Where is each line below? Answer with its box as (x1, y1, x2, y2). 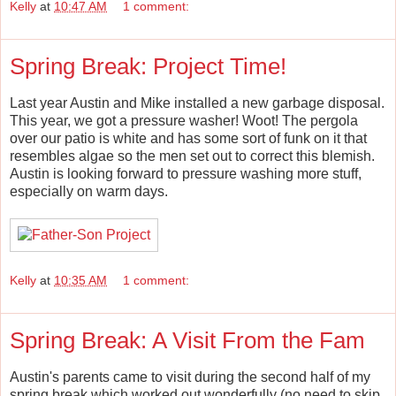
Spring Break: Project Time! (10, 52, 286, 80)
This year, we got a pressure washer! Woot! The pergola (10, 112, 358, 128)
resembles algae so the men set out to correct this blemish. (10, 148, 375, 164)
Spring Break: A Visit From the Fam (10, 327, 365, 354)
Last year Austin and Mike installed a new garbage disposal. (10, 95, 385, 110)
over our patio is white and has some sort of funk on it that (10, 130, 367, 146)
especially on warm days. (10, 183, 168, 199)
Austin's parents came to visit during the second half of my (10, 369, 370, 385)
